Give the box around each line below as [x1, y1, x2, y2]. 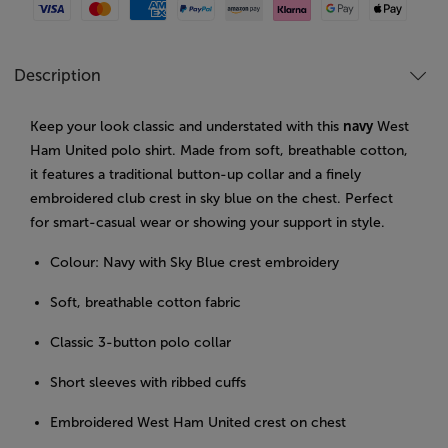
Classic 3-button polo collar [50, 334, 231, 352]
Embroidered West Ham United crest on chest [50, 414, 346, 432]
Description [14, 66, 101, 86]
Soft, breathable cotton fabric [50, 294, 241, 312]
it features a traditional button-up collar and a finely [30, 166, 361, 184]
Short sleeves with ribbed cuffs [50, 374, 246, 392]
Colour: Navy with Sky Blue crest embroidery [50, 254, 339, 272]
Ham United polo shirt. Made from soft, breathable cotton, [30, 142, 408, 160]
